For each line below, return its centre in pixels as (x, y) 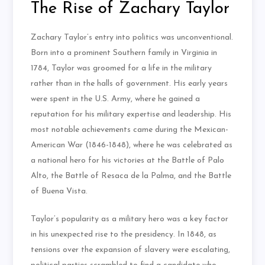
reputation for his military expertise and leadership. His (131, 115)
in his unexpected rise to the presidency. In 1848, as (124, 235)
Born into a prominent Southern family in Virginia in (124, 53)
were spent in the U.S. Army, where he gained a (116, 99)
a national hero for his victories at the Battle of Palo (128, 161)
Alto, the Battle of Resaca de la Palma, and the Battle (131, 176)
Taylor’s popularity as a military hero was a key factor (130, 219)
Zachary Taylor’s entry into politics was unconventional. (132, 38)
